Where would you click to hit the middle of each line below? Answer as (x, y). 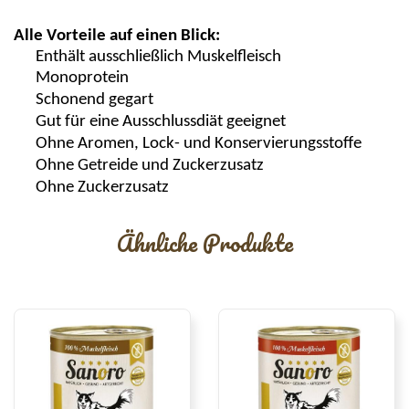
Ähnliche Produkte (204, 242)
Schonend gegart (94, 100)
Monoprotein (82, 78)
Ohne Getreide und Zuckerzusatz (150, 165)
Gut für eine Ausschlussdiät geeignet (163, 121)
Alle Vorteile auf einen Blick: (117, 36)
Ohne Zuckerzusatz (102, 187)
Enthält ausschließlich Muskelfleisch (160, 57)
